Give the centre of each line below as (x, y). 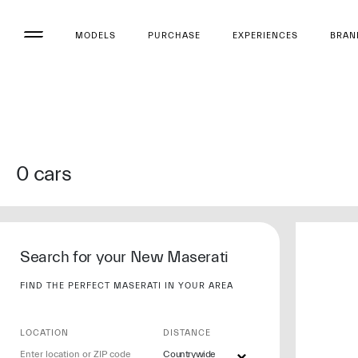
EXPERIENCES (265, 35)
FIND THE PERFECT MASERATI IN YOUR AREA (127, 286)
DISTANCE (187, 333)
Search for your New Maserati (124, 257)
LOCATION (44, 333)
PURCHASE (174, 35)
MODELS (95, 35)
